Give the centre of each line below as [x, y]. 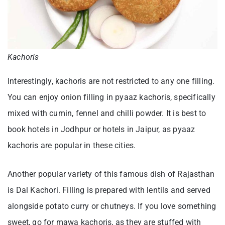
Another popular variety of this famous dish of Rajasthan [111, 174]
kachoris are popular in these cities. [72, 145]
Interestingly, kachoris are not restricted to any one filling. [111, 81]
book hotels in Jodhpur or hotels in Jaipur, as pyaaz [101, 129]
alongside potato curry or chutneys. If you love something [112, 206]
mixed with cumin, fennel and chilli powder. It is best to [107, 113]
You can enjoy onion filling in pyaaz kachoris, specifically [111, 97]
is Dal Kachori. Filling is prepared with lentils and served [109, 190]
